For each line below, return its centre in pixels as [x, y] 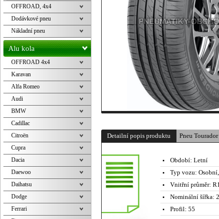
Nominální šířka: [192, 197]
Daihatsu [22, 184]
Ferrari [19, 209]
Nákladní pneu [28, 31]
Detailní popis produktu [139, 136]
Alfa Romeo [25, 87]
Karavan [21, 74]
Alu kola [22, 48]
